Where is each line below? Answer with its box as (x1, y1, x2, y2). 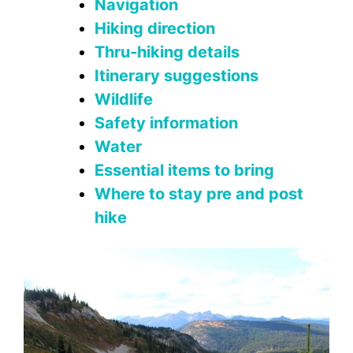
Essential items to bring (95, 161, 274, 180)
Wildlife (95, 90, 153, 109)
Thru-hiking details (95, 43, 240, 61)
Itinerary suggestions (95, 66, 258, 85)
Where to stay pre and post (95, 184, 303, 203)
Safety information (95, 113, 238, 132)
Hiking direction (95, 19, 215, 38)
